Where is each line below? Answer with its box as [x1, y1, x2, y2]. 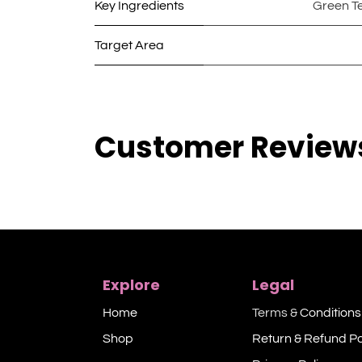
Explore [103, 275, 160, 296]
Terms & [252, 306, 300, 320]
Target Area [95, 39, 164, 53]
